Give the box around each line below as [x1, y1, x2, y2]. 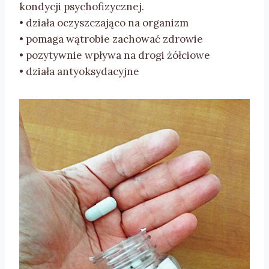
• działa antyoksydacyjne [19, 65, 139, 79]
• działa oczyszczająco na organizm [19, 16, 189, 30]
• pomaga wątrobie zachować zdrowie [19, 32, 203, 46]
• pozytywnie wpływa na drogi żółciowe [19, 49, 210, 62]
